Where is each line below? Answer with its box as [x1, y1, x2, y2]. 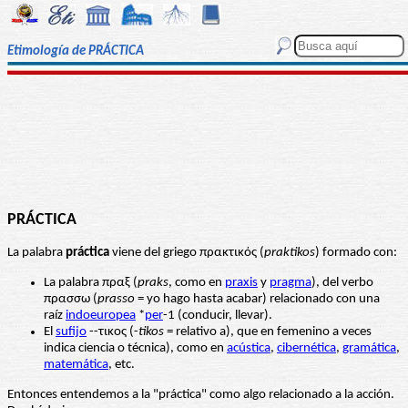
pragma [270, 276, 311, 291]
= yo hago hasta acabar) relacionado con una [135, 292, 380, 307]
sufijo [56, 325, 87, 340]
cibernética [277, 342, 336, 356]
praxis [225, 276, 258, 291]
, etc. [108, 358, 135, 372]
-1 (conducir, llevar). [163, 309, 272, 323]
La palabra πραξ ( [44, 276, 138, 291]
